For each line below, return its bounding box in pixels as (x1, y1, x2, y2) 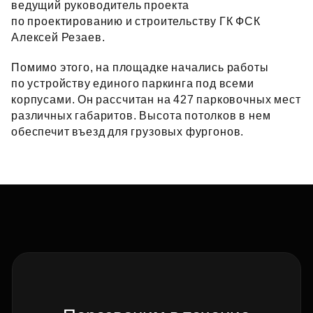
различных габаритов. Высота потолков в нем (11, 110, 271, 122)
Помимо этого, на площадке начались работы (11, 61, 269, 73)
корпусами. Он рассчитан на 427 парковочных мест (11, 94, 301, 105)
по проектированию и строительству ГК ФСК (11, 15, 261, 27)
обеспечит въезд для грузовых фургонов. (11, 126, 245, 138)
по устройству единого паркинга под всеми (11, 78, 254, 89)
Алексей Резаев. (11, 31, 105, 43)
